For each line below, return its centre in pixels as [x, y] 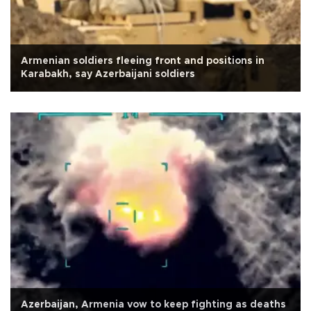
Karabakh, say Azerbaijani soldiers [108, 74]
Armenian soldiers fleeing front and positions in [143, 61]
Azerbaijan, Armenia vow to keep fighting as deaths [153, 304]
